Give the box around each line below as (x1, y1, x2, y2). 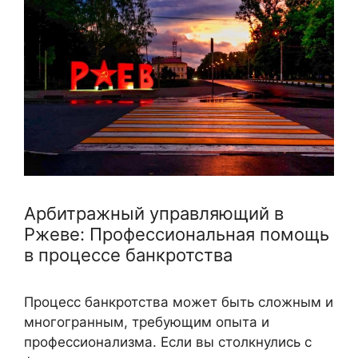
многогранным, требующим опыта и (24, 314, 269, 331)
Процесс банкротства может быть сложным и (24, 294, 333, 311)
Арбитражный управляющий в (24, 203, 284, 225)
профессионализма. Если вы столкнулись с (24, 334, 312, 351)
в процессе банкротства (24, 245, 233, 266)
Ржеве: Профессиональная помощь (24, 224, 329, 245)
